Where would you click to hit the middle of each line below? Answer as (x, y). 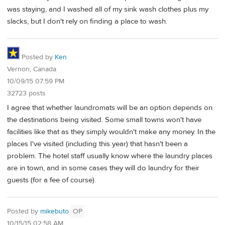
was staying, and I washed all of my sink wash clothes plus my (108, 10)
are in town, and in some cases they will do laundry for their (103, 168)
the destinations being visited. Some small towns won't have (104, 120)
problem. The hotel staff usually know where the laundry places (110, 156)
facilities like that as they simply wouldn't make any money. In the (111, 132)
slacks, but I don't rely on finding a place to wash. (87, 22)
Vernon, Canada (32, 70)
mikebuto (54, 211)
